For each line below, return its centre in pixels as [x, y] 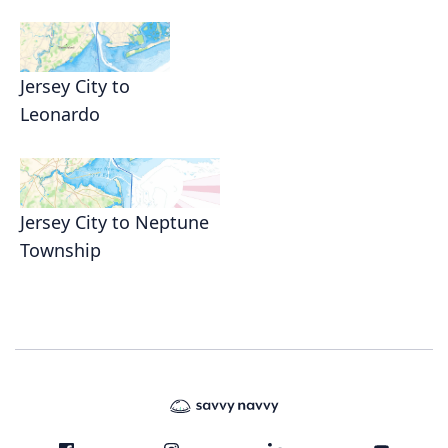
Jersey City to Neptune [114, 222]
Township [60, 250]
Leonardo [60, 114]
